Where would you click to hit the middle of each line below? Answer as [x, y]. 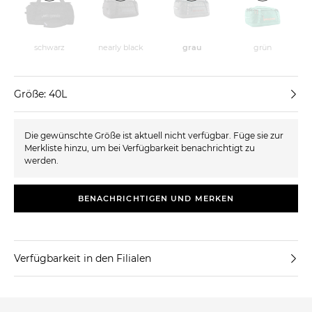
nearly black [120, 47]
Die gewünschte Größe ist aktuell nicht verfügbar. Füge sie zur [154, 135]
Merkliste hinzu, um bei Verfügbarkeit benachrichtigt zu [140, 148]
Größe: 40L [40, 94]
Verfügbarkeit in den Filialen [83, 258]
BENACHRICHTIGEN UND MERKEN [156, 198]
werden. [41, 160]
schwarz [49, 47]
